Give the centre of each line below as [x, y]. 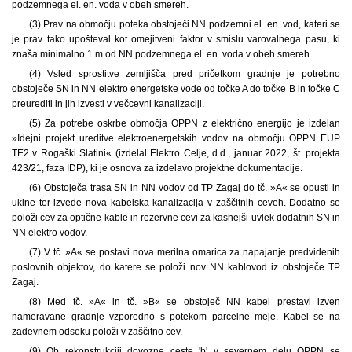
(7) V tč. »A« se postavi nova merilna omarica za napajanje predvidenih [184, 252]
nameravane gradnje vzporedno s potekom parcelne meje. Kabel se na [176, 316]
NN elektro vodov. [49, 232]
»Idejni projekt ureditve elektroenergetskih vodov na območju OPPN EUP [176, 138]
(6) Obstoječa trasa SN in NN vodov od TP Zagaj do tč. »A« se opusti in [184, 187]
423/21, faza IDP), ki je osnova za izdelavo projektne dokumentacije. [157, 168]
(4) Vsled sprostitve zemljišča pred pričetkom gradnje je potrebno [184, 73]
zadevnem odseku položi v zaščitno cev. [97, 331]
